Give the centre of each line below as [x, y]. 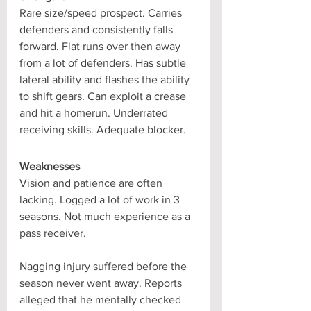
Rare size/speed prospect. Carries [102, 12]
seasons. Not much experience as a [106, 216]
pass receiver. [54, 233]
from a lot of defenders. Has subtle [104, 62]
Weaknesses [50, 166]
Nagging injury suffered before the [104, 266]
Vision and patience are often [92, 183]
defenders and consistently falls [98, 29]
